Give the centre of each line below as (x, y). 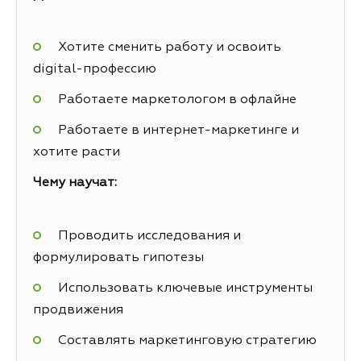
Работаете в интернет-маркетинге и (178, 131)
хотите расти (77, 153)
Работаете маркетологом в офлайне (177, 100)
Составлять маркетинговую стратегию (187, 341)
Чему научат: (75, 183)
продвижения (78, 311)
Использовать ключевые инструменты (185, 289)
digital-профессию (95, 69)
